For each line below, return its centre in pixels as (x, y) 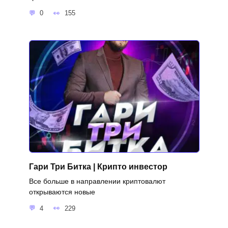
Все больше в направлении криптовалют (97, 181)
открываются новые (62, 192)
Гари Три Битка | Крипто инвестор (98, 166)
